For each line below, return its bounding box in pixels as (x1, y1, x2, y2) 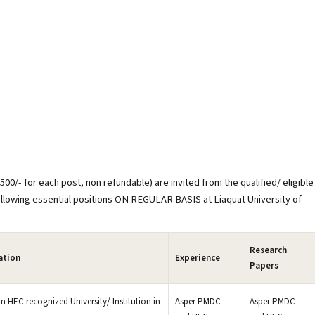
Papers (250, 259, 278, 272)
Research (250, 244, 287, 257)
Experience (175, 252, 220, 264)
